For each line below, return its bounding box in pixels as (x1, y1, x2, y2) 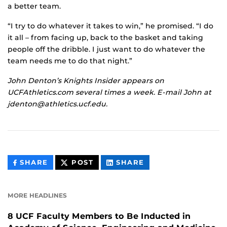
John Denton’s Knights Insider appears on (8, 76, 164, 86)
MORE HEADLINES (8, 192, 67, 200)
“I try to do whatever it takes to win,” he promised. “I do (8, 21, 213, 31)
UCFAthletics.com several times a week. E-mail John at (8, 88, 211, 97)
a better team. (8, 2, 61, 11)
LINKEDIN (143, 181, 184, 189)
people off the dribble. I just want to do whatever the (8, 45, 205, 54)
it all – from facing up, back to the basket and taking (8, 33, 203, 43)
